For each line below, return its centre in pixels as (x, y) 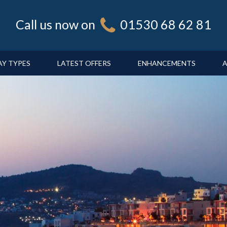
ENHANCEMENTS (166, 63)
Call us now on (55, 24)
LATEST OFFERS (84, 63)
